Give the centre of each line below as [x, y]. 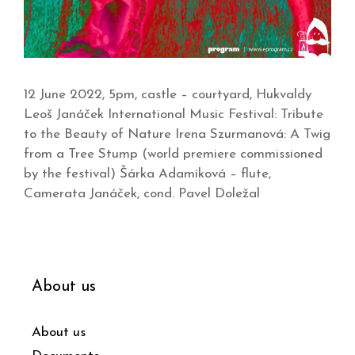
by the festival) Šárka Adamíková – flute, [147, 174]
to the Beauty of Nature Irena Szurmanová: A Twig [177, 135]
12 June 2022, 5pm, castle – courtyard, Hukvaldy [168, 95]
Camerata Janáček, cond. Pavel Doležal [142, 194]
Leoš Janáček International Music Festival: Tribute [174, 115]
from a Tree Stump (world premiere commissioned [173, 155]
